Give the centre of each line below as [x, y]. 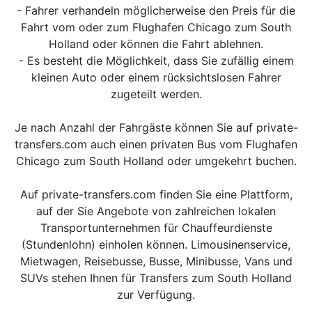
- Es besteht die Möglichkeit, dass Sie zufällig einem [156, 61]
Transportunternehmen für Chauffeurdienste [156, 228]
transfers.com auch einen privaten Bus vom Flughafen [156, 144]
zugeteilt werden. [156, 94]
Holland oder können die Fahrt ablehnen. [156, 44]
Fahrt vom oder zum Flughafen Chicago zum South [156, 27]
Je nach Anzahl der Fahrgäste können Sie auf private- [156, 127]
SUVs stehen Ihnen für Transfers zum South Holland [156, 278]
